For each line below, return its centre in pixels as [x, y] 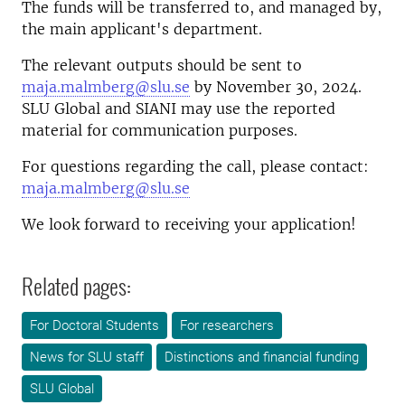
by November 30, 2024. [276, 87]
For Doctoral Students [94, 325]
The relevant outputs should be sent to [162, 65]
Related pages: [76, 286]
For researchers [227, 325]
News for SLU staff [87, 357]
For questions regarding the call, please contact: [195, 166]
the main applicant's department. [142, 29]
